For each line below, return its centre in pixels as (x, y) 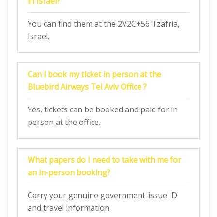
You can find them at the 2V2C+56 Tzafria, (104, 24)
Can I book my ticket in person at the (94, 74)
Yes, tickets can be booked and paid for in (103, 109)
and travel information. (69, 208)
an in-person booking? (69, 172)
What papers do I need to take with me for (104, 160)
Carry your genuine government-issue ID (102, 195)
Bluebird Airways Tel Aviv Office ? (87, 87)
